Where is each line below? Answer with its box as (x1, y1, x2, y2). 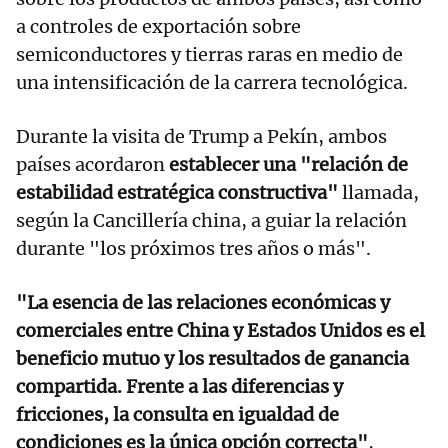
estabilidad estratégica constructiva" (16, 181, 342, 205)
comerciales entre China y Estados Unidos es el (16, 319, 425, 343)
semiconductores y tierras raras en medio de (16, 43, 403, 67)
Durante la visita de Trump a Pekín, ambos (16, 125, 387, 149)
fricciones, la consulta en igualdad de (16, 403, 339, 427)
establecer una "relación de (165, 153, 408, 177)
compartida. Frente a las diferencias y (16, 375, 343, 399)
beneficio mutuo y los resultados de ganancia (16, 347, 409, 371)
